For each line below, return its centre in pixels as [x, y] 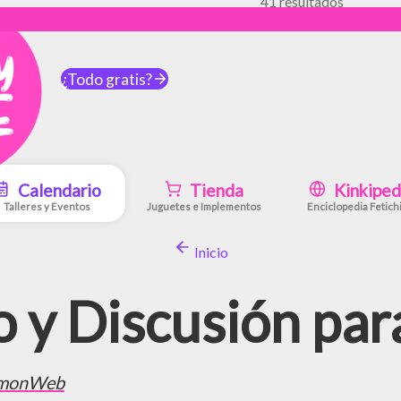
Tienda [215, 190]
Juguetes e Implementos [204, 206]
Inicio [209, 252]
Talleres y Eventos [47, 206]
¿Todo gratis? [106, 79]
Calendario [57, 190]
